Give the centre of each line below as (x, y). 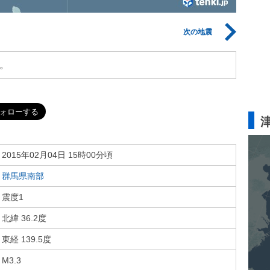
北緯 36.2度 (24, 218)
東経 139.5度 (27, 239)
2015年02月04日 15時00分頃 (57, 155)
